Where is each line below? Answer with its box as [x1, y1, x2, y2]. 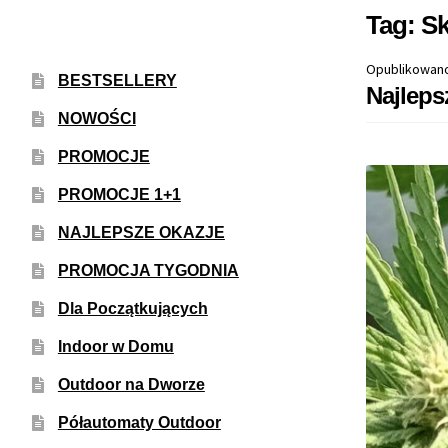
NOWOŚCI [57, 109, 136, 127]
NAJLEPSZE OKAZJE [57, 223, 225, 241]
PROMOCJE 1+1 [57, 185, 181, 203]
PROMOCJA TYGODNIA [57, 261, 239, 279]
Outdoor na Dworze [57, 375, 205, 393]
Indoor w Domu [57, 337, 174, 355]
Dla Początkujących [57, 299, 208, 317]
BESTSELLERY [57, 71, 177, 89]
